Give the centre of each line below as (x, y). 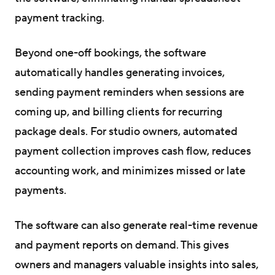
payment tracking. (60, 18)
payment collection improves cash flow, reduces (133, 152)
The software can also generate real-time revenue (136, 226)
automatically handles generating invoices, (120, 73)
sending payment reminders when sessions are (130, 93)
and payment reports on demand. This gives (122, 246)
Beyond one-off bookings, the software (110, 53)
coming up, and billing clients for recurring (118, 112)
